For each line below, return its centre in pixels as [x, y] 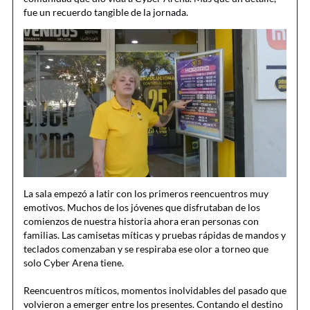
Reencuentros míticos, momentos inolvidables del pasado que [155, 291]
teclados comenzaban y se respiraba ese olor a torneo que [146, 249]
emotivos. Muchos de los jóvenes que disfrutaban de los [142, 208]
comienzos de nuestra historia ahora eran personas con [141, 221]
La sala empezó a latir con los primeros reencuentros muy [146, 194]
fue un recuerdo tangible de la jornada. [106, 12]
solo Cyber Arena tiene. [74, 263]
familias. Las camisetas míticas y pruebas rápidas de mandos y [155, 235]
